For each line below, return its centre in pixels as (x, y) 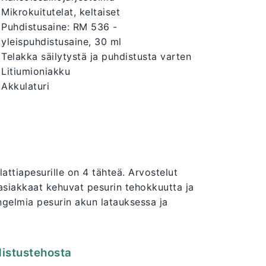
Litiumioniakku (36, 72)
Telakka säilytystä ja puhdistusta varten (96, 57)
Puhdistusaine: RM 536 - (59, 27)
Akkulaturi (25, 86)
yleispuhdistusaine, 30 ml (61, 42)
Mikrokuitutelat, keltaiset (61, 12)
